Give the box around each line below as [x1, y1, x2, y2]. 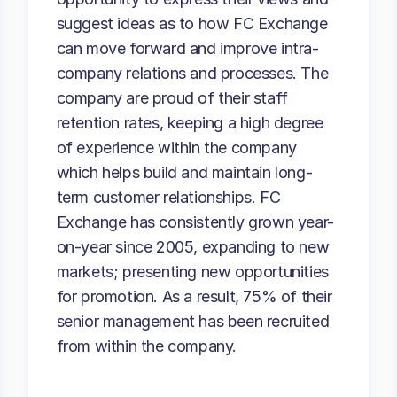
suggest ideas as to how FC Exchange [56, 14, 328, 33]
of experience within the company [56, 138, 297, 157]
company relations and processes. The [56, 64, 329, 82]
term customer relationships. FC [56, 188, 281, 206]
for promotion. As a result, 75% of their [56, 287, 332, 306]
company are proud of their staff [56, 89, 288, 107]
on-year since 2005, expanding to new [56, 237, 330, 256]
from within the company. [56, 337, 237, 355]
